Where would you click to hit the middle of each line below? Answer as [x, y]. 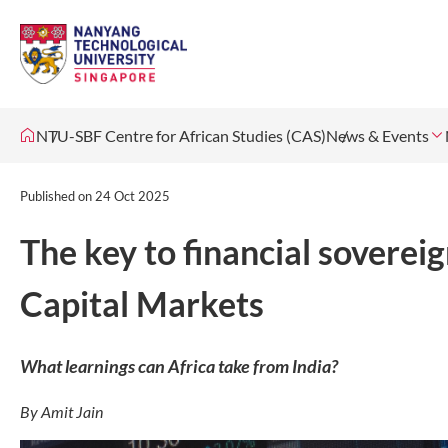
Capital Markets [142, 303]
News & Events [377, 135]
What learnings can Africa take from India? [179, 365]
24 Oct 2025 [132, 196]
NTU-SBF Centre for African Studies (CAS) [181, 135]
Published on [57, 196]
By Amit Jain [61, 411]
